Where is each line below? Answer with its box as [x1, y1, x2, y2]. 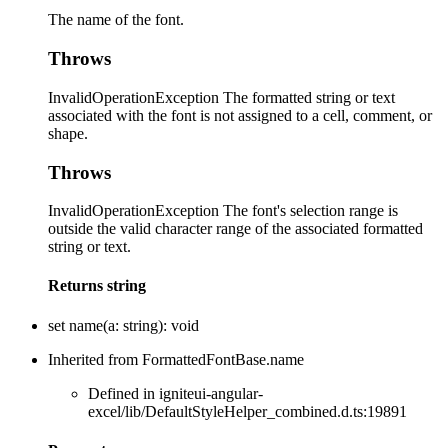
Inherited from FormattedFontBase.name [48, 350, 304, 368]
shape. [48, 124, 88, 142]
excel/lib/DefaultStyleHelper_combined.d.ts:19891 [88, 402, 407, 420]
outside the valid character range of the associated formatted [48, 220, 423, 238]
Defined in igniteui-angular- [88, 384, 263, 402]
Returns [48, 277, 107, 295]
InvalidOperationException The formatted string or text [48, 88, 395, 106]
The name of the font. [48, 11, 184, 29]
